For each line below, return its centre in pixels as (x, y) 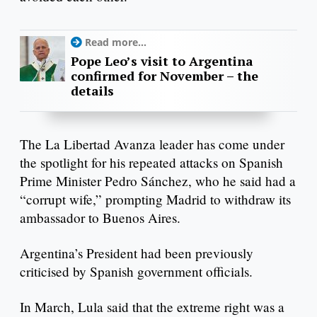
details (92, 90)
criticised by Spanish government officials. (136, 272)
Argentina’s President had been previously (137, 253)
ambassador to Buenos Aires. (100, 218)
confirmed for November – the (165, 75)
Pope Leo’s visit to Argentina (162, 60)
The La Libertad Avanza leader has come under (152, 144)
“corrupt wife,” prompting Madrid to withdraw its (155, 200)
